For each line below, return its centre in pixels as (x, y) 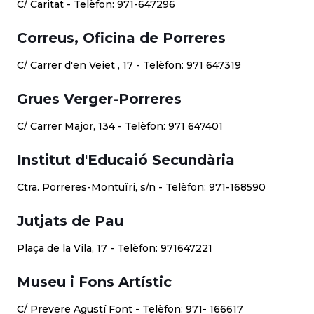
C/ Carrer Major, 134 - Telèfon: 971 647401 (120, 126)
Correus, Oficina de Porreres (121, 38)
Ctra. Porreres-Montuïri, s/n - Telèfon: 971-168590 (141, 187)
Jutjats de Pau (70, 221)
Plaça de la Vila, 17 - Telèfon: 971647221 (115, 248)
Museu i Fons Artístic (94, 282)
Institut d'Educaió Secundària (126, 160)
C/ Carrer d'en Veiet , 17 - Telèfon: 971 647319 (129, 65)
